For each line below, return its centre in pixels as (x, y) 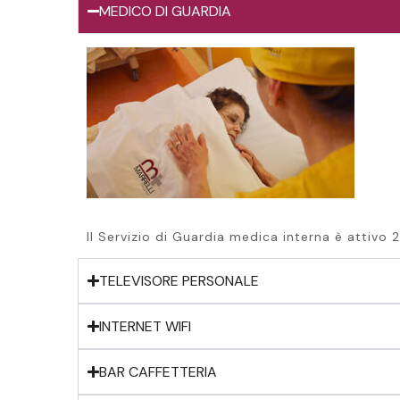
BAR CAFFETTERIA (158, 371)
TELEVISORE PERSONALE (179, 280)
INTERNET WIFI (146, 326)
